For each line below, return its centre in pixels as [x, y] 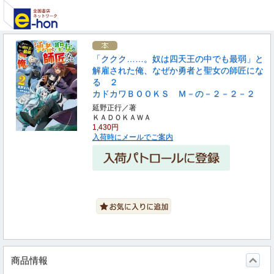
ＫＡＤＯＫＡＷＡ [122, 117]
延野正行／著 [114, 108]
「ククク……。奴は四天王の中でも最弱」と [178, 59]
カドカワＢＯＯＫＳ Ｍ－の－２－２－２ [174, 94]
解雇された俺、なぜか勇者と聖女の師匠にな [178, 70]
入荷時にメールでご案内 [133, 137]
